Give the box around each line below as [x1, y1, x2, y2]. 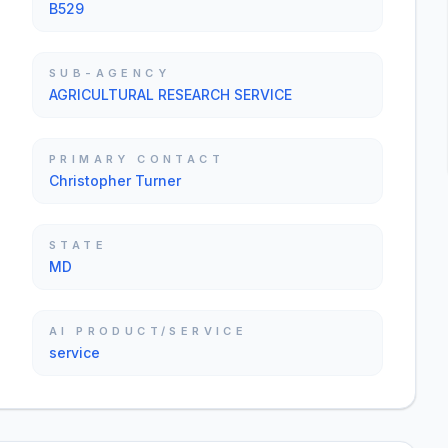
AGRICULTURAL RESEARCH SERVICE [49, 86, 292, 103]
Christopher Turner [49, 172, 181, 189]
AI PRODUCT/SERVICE [49, 324, 248, 338]
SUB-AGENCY [49, 66, 170, 80]
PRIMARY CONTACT [49, 152, 224, 166]
